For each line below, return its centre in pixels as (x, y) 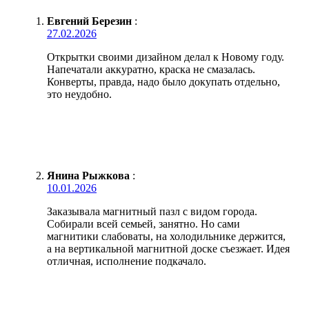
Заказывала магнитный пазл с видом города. (152, 211)
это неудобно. (79, 94)
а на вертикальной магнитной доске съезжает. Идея (168, 248)
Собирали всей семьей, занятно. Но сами (143, 223)
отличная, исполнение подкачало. (127, 261)
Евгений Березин (89, 21)
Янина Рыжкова (88, 175)
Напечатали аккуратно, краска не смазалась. (151, 69)
